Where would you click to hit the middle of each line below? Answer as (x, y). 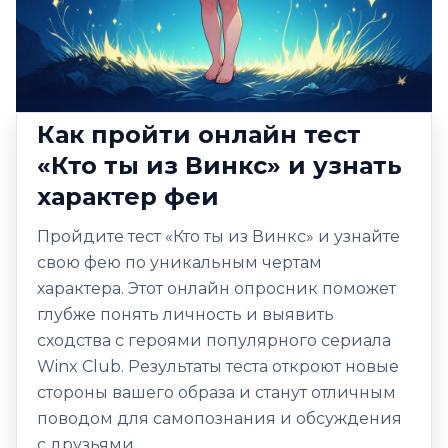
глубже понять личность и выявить (185, 314)
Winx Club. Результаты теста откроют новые (218, 366)
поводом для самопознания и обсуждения (219, 418)
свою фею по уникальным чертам (179, 262)
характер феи (128, 196)
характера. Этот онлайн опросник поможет (216, 288)
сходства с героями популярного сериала (214, 340)
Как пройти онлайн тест (199, 134)
